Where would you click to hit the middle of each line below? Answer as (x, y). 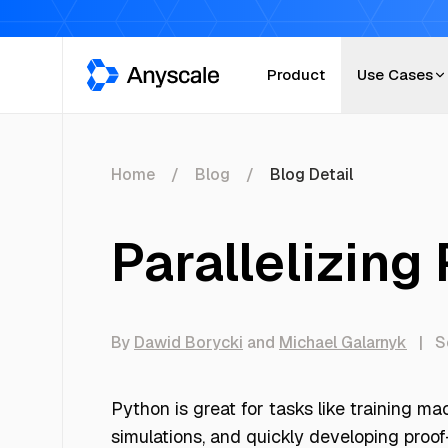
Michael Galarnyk (343, 342)
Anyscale (120, 69)
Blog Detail (311, 174)
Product (296, 74)
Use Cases (395, 74)
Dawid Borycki (188, 342)
